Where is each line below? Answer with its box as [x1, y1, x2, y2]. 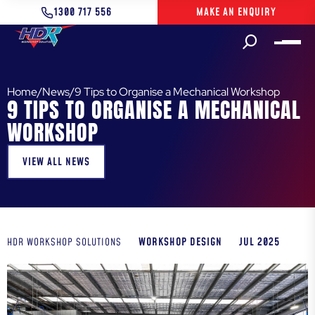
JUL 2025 [239, 235, 280, 250]
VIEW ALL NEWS [22, 154, 90, 169]
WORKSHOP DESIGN [139, 235, 222, 250]
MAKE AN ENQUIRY [196, 5, 276, 20]
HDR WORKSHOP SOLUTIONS [7, 236, 122, 250]
